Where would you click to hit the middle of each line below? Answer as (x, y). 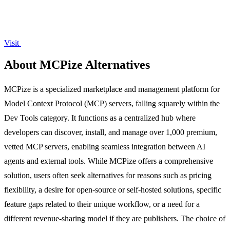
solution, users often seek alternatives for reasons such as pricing (108, 175)
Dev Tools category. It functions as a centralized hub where (100, 118)
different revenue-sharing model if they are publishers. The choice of (115, 218)
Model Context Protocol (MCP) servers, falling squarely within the (112, 103)
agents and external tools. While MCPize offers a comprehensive (109, 161)
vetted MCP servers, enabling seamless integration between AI (105, 146)
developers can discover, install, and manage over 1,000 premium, (111, 132)
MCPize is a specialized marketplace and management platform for (112, 89)
